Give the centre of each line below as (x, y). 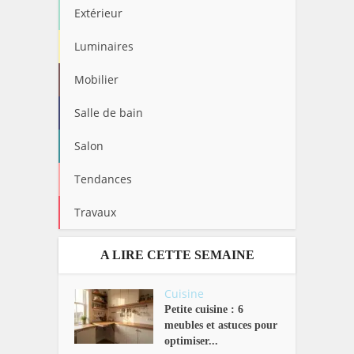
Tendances (103, 179)
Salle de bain (109, 112)
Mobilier (96, 79)
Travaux (95, 212)
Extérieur (98, 13)
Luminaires (104, 46)
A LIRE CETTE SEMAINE (177, 254)
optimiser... (192, 341)
